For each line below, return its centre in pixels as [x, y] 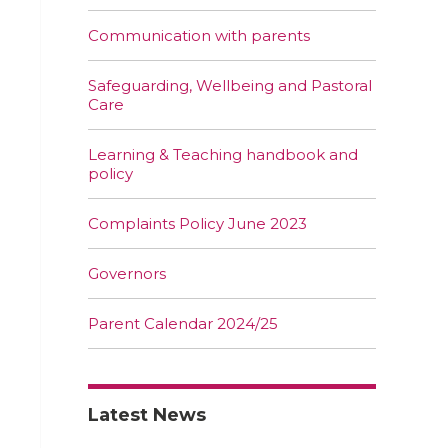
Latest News [147, 415]
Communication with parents [199, 36]
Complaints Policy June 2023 [197, 224]
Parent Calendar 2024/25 [183, 324]
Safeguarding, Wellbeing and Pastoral [230, 86]
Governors [127, 274]
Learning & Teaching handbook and [223, 155]
